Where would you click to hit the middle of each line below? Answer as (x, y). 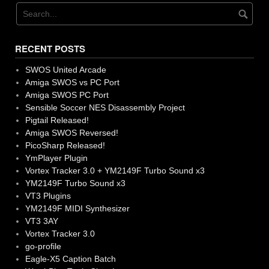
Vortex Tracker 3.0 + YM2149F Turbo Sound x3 (115, 171)
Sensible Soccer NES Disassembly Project (105, 108)
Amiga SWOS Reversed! (71, 133)
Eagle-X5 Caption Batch (70, 259)
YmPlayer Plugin (56, 158)
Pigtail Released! (57, 120)
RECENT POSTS (50, 49)
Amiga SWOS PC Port (67, 95)
